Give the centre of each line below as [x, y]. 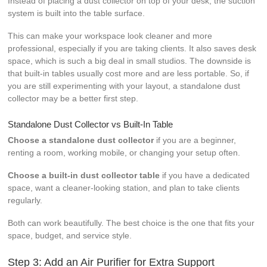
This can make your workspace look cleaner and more [110, 35]
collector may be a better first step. [73, 98]
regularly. [25, 200]
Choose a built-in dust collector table [84, 175]
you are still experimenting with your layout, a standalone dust [124, 86]
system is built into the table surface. [77, 13]
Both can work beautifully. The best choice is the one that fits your [131, 223]
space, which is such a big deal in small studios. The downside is [130, 60]
